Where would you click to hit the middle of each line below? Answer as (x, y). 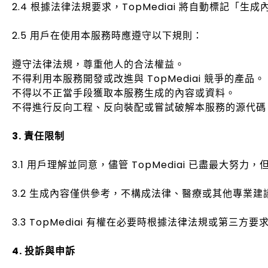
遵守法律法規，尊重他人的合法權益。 (98, 64)
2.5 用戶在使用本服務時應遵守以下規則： (107, 36)
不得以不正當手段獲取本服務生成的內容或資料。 (124, 93)
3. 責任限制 (38, 136)
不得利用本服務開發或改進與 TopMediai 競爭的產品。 (138, 79)
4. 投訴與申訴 (44, 251)
